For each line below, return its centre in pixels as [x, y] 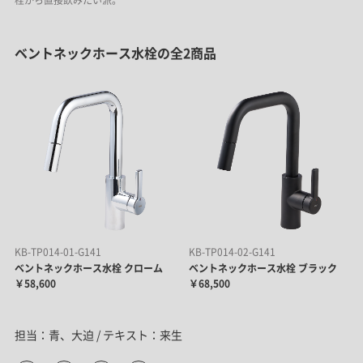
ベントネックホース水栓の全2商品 [115, 53]
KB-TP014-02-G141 [232, 252]
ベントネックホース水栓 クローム [88, 269]
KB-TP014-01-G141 [58, 252]
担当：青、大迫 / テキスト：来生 [98, 335]
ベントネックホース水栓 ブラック [263, 269]
